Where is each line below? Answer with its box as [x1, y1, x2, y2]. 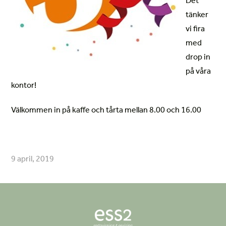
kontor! [11, 82, 37, 90]
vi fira [186, 25, 205, 34]
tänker [186, 11, 209, 20]
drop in [186, 53, 211, 62]
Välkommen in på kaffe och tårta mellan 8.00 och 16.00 [11, 106, 202, 115]
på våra [186, 68, 211, 76]
